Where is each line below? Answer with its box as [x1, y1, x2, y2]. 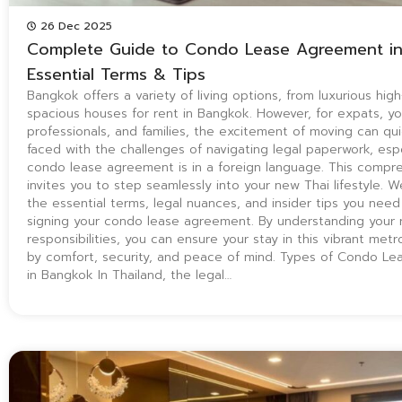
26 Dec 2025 [40, 17, 112, 34]
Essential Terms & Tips [27, 61, 205, 87]
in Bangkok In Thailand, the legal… [27, 265, 232, 284]
